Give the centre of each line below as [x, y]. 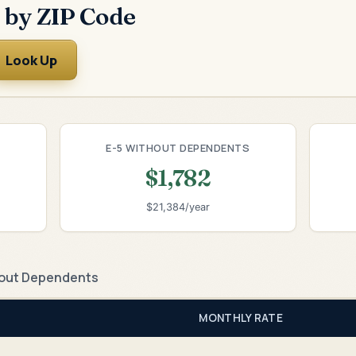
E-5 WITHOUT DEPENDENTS [178, 147]
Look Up [31, 60]
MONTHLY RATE [241, 317]
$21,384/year [178, 207]
